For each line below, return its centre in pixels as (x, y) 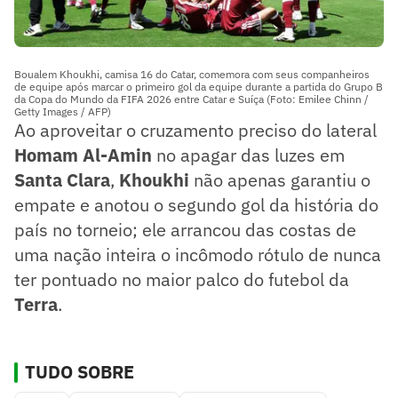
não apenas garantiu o (282, 180)
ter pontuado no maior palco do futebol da (182, 280)
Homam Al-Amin (85, 155)
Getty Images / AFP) (63, 112)
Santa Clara (62, 180)
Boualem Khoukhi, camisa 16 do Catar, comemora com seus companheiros (192, 75)
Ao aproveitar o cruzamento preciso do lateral (195, 131)
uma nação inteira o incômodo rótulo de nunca (198, 255)
